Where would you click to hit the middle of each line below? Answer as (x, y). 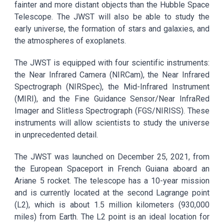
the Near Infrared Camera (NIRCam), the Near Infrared (112, 75)
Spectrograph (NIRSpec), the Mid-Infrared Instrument (112, 87)
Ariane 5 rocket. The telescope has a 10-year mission (112, 181)
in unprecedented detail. (56, 135)
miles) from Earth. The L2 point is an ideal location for (112, 217)
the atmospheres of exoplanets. (70, 41)
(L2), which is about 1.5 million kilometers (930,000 (112, 205)
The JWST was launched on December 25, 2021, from (112, 157)
